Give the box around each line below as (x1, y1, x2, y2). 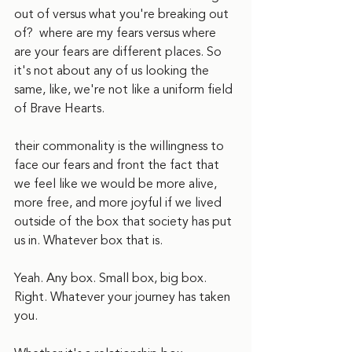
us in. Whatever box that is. (14, 231, 163, 250)
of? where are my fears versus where (14, 24, 219, 42)
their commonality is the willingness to (14, 137, 227, 156)
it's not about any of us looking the (14, 61, 212, 80)
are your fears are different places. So (14, 42, 225, 61)
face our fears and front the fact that (14, 156, 222, 174)
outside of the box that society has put (14, 212, 235, 231)
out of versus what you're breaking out (14, 5, 232, 24)
